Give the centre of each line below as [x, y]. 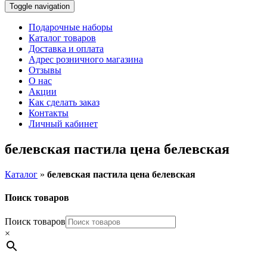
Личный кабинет [63, 124]
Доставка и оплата [66, 49]
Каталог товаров [62, 38]
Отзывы [45, 70]
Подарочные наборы [71, 27]
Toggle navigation [40, 6]
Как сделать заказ [64, 102]
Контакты [49, 113]
